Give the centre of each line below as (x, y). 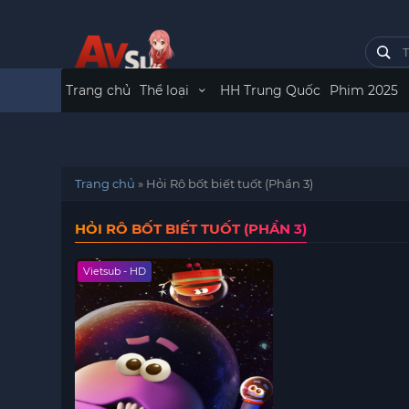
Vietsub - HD (115, 271)
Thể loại (167, 90)
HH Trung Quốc (270, 90)
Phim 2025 (363, 90)
